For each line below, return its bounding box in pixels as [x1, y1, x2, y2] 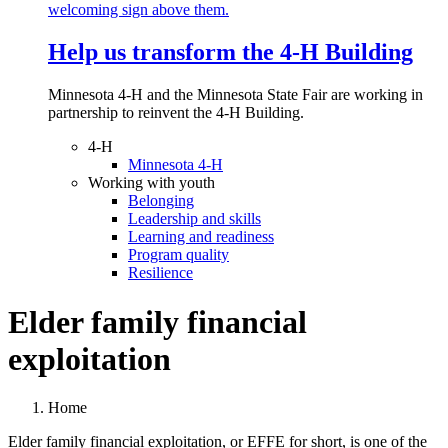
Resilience [128, 264, 193, 282]
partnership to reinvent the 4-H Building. [48, 104, 308, 122]
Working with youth [88, 174, 215, 192]
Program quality [128, 246, 229, 264]
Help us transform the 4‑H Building [48, 39, 413, 66]
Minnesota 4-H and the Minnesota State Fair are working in [48, 86, 423, 104]
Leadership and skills [128, 210, 261, 228]
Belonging [128, 192, 194, 210]
